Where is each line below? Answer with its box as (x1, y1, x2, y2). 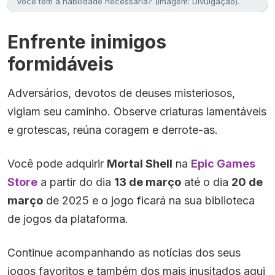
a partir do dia (37, 175, 114, 188)
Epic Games (191, 157, 255, 170)
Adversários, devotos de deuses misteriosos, (7, 86, 235, 99)
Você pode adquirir (7, 157, 107, 170)
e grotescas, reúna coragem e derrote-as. (7, 123, 218, 136)
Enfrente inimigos (7, 30, 166, 53)
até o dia (181, 175, 231, 188)
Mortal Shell (107, 157, 172, 170)
